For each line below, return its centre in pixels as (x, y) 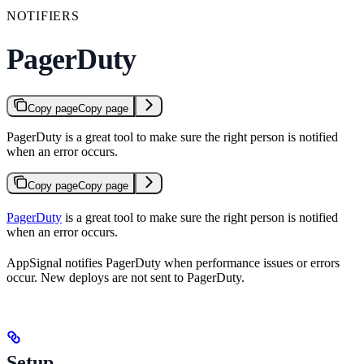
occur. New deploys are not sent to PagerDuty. (126, 277)
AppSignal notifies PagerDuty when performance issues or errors (173, 262)
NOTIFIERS (43, 15)
